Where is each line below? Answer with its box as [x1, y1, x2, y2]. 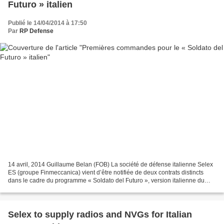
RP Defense [19, 27, 53, 34]
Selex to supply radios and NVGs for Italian [8, 209, 192, 220]
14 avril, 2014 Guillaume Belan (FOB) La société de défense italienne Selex [8, 161, 213, 168]
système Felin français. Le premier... [8, 185, 105, 192]
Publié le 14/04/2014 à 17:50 [8, 19, 87, 26]
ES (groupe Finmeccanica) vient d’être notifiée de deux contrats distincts [8, 169, 203, 176]
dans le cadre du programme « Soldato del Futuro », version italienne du [8, 177, 204, 184]
